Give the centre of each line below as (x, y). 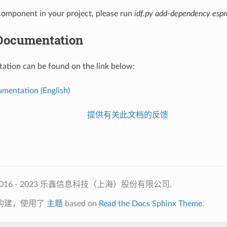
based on (81, 203)
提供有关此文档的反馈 (128, 115)
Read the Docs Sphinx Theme (150, 203)
